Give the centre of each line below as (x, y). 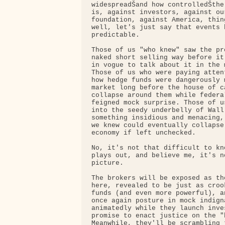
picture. (107, 163)
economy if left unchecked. (144, 133)
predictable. (116, 35)
